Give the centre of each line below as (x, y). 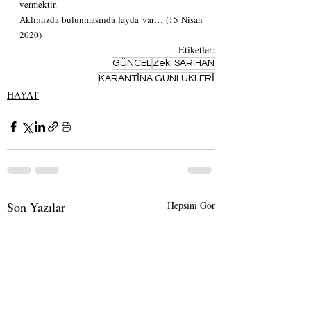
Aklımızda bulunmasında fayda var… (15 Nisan (111, 19)
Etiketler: (197, 50)
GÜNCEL (132, 63)
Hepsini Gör (191, 205)
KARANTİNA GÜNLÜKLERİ (157, 78)
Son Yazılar (36, 207)
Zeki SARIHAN (184, 63)
